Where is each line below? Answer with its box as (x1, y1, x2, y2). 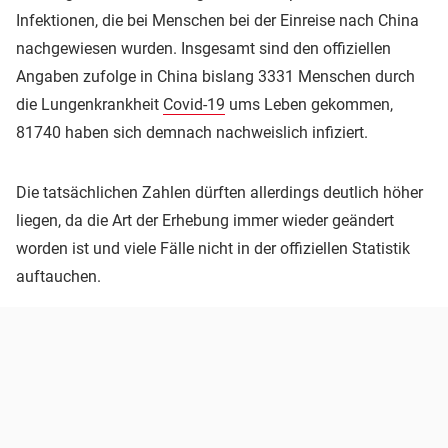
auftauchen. (16, 266, 101, 286)
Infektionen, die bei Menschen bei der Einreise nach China (16, 10, 419, 30)
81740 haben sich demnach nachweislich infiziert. (16, 122, 368, 142)
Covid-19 (163, 94, 225, 114)
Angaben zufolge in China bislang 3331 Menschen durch (16, 66, 415, 86)
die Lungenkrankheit (16, 94, 163, 114)
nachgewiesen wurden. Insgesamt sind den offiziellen (16, 38, 391, 58)
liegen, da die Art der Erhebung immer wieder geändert (16, 210, 394, 230)
